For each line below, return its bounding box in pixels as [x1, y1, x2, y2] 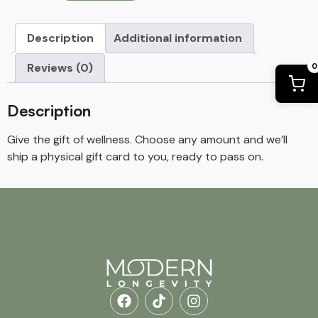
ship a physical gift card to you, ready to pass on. [7, 148, 263, 164]
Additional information [114, 30, 242, 45]
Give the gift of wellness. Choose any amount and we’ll [7, 131, 287, 147]
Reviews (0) [27, 60, 93, 75]
